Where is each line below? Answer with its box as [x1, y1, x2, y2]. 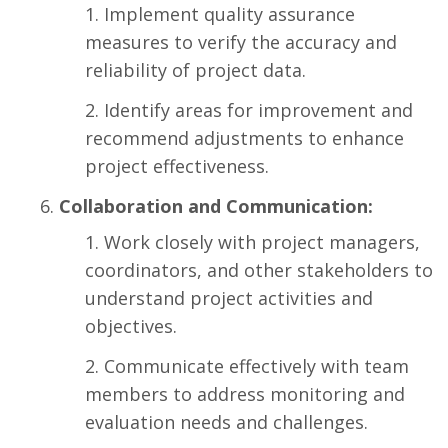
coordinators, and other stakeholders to [85, 258, 433, 282]
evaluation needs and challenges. [85, 410, 368, 434]
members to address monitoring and [85, 382, 405, 406]
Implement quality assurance [104, 2, 355, 26]
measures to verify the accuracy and [85, 30, 397, 54]
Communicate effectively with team [104, 354, 409, 378]
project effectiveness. [85, 154, 269, 178]
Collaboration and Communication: [59, 194, 373, 218]
